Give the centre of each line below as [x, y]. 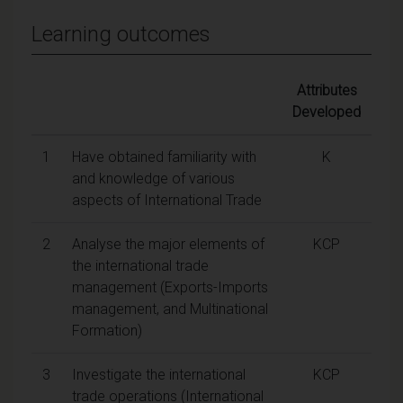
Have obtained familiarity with [164, 157]
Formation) [107, 330]
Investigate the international [159, 374]
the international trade [140, 265]
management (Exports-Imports [170, 287]
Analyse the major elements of [168, 244]
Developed [327, 112]
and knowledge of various [153, 178]
